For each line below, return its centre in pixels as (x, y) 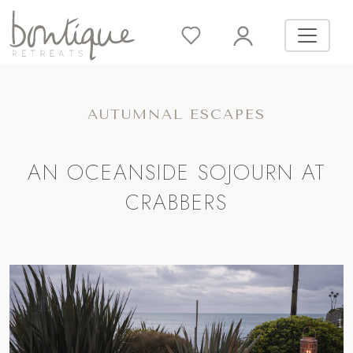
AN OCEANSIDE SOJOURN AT (176, 173)
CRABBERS (176, 203)
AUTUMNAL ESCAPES (176, 115)
